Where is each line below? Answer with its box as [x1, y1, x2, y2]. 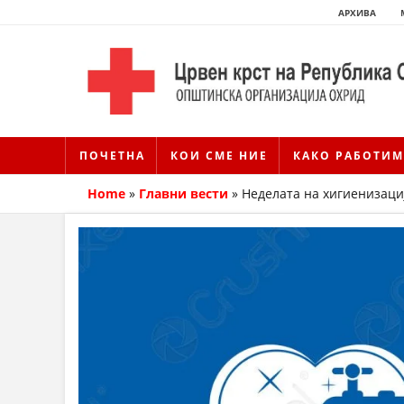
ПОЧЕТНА [79, 148, 145, 164]
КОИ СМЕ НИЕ [170, 148, 268, 164]
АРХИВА [338, 6, 376, 19]
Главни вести [139, 185, 228, 203]
